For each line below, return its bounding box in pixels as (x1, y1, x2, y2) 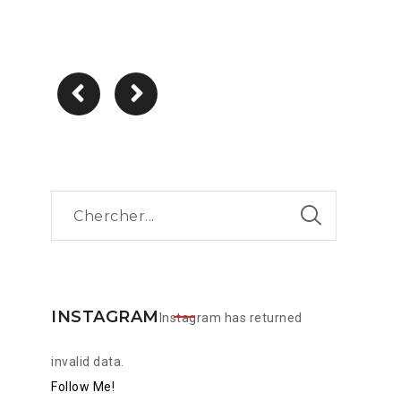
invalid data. (51, 354, 124, 369)
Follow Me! (51, 380, 115, 394)
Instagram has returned (158, 311, 303, 325)
